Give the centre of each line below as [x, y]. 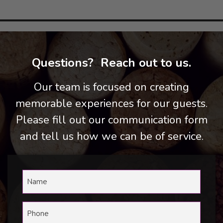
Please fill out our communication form [111, 120]
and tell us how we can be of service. [111, 136]
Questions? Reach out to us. [111, 63]
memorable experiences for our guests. [111, 104]
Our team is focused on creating [111, 87]
